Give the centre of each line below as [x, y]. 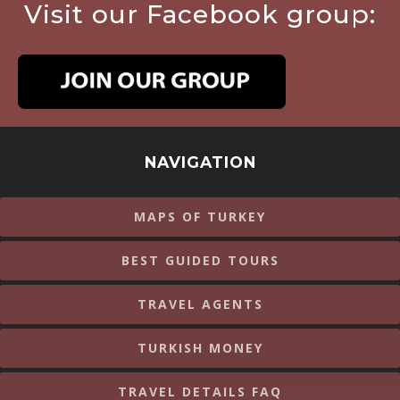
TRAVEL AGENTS [200, 304]
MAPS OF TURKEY [200, 217]
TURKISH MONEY [200, 348]
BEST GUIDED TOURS [200, 261]
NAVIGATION [200, 162]
